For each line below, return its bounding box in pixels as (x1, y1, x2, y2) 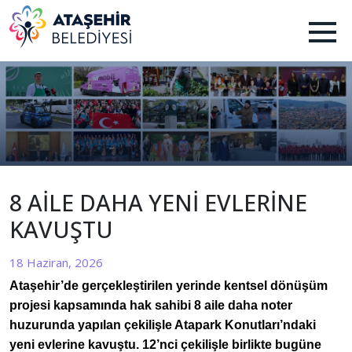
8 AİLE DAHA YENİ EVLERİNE (9, 187, 307, 218)
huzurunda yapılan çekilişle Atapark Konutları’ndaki (9, 318, 316, 332)
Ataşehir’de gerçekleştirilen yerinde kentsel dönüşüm (9, 279, 328, 292)
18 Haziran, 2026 (9, 255, 103, 270)
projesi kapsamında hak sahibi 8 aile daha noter (9, 299, 292, 312)
